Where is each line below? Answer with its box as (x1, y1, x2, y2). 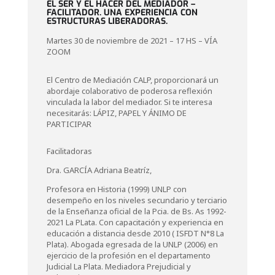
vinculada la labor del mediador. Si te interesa (46, 96, 212, 107)
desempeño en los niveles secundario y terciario (46, 195, 227, 206)
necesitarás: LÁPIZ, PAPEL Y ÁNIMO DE (46, 107, 187, 118)
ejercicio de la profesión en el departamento (46, 250, 211, 261)
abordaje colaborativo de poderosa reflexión (46, 85, 212, 96)
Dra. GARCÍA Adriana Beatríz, (46, 165, 152, 176)
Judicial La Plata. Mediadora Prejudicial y (46, 261, 191, 272)
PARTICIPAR (46, 118, 91, 130)
